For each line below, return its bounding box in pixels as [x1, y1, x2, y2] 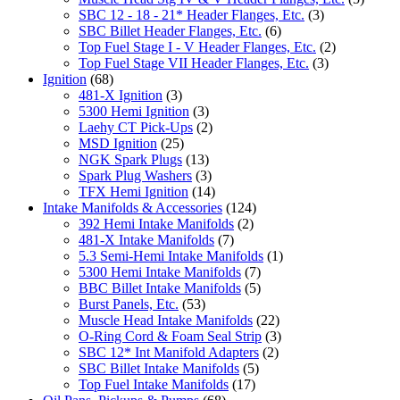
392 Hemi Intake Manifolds [79, 215, 234, 231]
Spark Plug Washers [79, 167, 192, 183]
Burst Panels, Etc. [79, 296, 179, 312]
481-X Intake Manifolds [79, 231, 214, 247]
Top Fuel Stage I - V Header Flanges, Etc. [79, 38, 316, 54]
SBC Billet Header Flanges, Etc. [79, 22, 262, 38]
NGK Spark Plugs [79, 151, 182, 167]
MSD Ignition [79, 135, 157, 151]
